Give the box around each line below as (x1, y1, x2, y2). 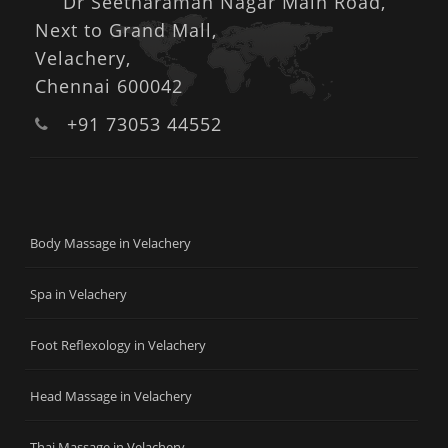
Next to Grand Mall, (35, 17, 217, 42)
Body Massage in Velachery (30, 233, 191, 252)
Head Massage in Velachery (30, 386, 192, 405)
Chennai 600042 (35, 73, 183, 98)
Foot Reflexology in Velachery (30, 335, 206, 354)
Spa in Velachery (30, 284, 127, 303)
